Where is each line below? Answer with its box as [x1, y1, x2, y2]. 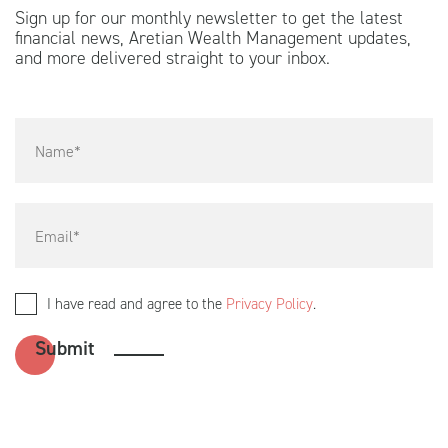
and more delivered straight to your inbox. [15, 46, 330, 71]
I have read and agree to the [47, 293, 226, 314]
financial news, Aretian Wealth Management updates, [15, 26, 411, 51]
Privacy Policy [226, 293, 313, 314]
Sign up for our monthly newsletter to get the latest [15, 6, 403, 31]
